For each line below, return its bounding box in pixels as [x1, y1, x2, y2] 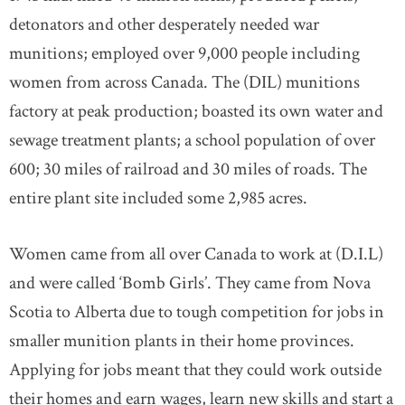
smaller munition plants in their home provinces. [9, 328, 354, 353]
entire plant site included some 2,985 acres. [9, 185, 307, 210]
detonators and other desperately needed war [9, 12, 319, 36]
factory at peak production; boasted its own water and [9, 99, 383, 123]
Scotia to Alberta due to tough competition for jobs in [9, 299, 384, 324]
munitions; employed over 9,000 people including [9, 41, 360, 65]
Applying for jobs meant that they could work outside [9, 357, 381, 381]
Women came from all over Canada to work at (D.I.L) [9, 241, 383, 266]
